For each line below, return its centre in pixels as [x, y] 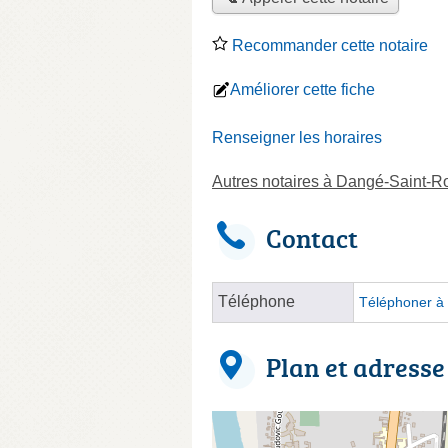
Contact [312, 237]
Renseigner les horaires [297, 137]
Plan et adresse [355, 366]
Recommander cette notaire [328, 45]
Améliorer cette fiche [302, 89]
